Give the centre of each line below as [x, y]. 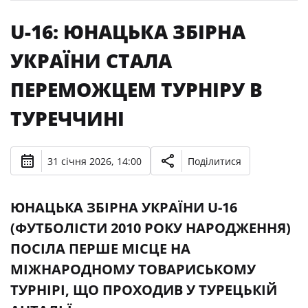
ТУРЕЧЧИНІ [67, 118]
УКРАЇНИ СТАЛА [91, 60]
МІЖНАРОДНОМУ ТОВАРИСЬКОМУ [133, 269]
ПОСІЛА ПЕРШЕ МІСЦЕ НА [100, 249]
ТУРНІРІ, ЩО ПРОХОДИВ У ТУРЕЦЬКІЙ [144, 290]
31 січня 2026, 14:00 [95, 161]
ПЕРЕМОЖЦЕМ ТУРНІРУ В [136, 89]
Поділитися [214, 161]
